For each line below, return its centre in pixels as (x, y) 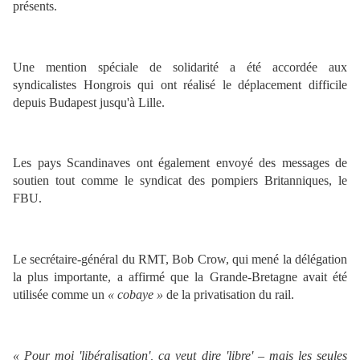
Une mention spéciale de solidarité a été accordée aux (180, 67)
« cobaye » (135, 295)
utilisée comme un (59, 295)
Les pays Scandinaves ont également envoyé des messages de (180, 163)
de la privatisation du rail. (230, 295)
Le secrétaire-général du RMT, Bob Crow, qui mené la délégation (180, 260)
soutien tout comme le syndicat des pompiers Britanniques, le (180, 181)
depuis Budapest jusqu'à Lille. (89, 102)
